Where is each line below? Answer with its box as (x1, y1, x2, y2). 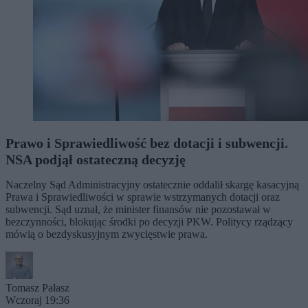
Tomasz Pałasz (5, 282, 69, 294)
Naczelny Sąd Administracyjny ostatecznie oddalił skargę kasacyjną (5, 179, 299, 190)
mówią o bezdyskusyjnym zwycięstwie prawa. (5, 228, 208, 240)
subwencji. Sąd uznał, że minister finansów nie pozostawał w (5, 203, 271, 215)
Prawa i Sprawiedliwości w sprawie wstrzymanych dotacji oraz (5, 191, 280, 203)
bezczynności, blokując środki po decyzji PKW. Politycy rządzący (5, 216, 293, 228)
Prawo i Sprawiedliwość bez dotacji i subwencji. (5, 135, 288, 151)
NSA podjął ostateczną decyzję (5, 152, 186, 167)
